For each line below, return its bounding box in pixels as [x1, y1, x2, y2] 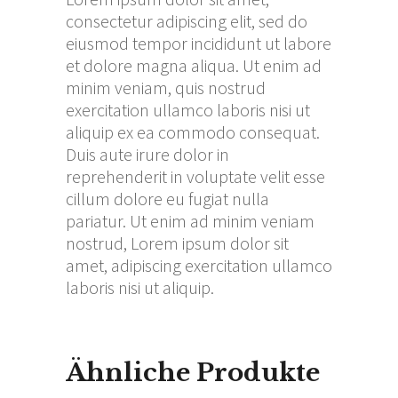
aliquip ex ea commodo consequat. [66, 121, 320, 144]
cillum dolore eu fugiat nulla [66, 187, 269, 211]
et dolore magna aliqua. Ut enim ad [66, 54, 322, 77]
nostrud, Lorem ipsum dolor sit [66, 232, 289, 255]
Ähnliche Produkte [66, 357, 320, 389]
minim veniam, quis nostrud [66, 76, 266, 99]
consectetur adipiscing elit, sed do [66, 10, 307, 33]
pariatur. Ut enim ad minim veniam [66, 210, 314, 233]
